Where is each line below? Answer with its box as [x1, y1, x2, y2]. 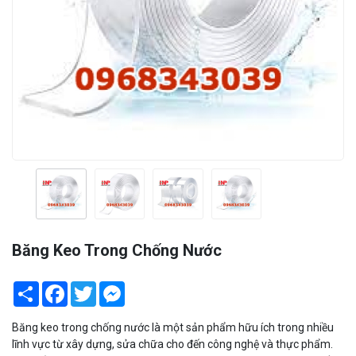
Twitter [96, 281, 133, 294]
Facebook [68, 281, 116, 294]
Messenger [125, 281, 181, 294]
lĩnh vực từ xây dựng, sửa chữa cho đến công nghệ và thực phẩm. [12, 337, 333, 350]
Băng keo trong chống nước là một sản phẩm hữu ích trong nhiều [12, 320, 334, 334]
